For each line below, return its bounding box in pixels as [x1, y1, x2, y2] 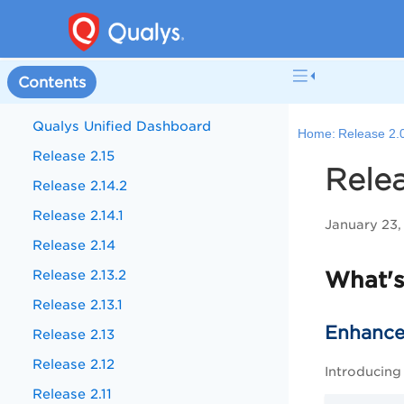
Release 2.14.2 [32, 178, 128, 193]
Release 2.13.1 [32, 297, 124, 312]
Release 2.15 [32, 148, 115, 163]
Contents [18, 73, 86, 91]
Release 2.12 [32, 356, 115, 372]
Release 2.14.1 [32, 207, 124, 223]
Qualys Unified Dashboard [32, 118, 212, 133]
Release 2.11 [32, 386, 113, 401]
